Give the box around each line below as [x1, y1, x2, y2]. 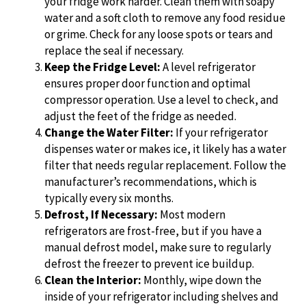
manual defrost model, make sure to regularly [44, 239, 271, 255]
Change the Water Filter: [44, 124, 173, 140]
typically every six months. [44, 190, 173, 206]
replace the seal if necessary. [44, 42, 184, 58]
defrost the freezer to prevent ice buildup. [44, 255, 254, 271]
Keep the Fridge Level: [44, 59, 161, 74]
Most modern [158, 206, 225, 222]
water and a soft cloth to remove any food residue [44, 10, 286, 25]
